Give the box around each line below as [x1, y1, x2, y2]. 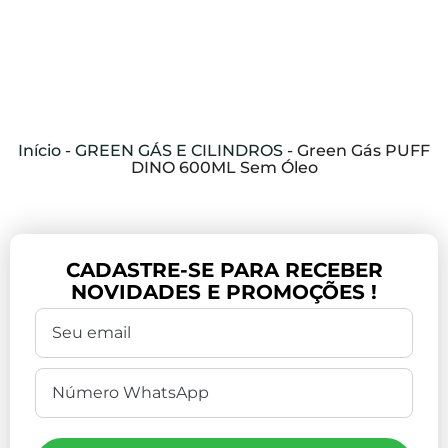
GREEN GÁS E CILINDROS [75, 141, 283, 161]
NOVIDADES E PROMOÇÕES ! [71, 280, 377, 305]
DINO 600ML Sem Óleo [130, 158, 318, 178]
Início [18, 141, 61, 161]
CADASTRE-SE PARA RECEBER [65, 258, 383, 283]
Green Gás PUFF [297, 141, 430, 161]
